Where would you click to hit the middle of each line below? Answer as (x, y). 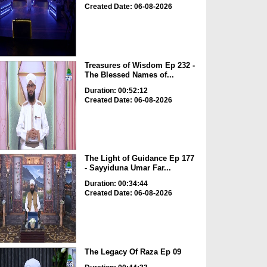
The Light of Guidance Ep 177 (139, 159)
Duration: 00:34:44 (116, 184)
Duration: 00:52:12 (116, 90)
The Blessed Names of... (129, 74)
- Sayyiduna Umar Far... (128, 168)
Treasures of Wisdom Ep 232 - (139, 65)
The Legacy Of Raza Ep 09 (133, 252)
